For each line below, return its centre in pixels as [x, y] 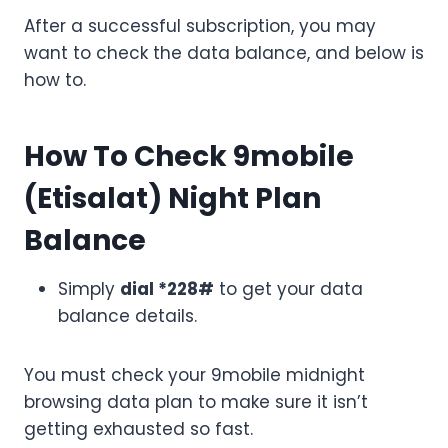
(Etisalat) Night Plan [172, 199]
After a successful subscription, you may [200, 26]
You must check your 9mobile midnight [194, 375]
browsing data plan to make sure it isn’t [196, 402]
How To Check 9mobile [189, 157]
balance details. [127, 316]
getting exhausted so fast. [138, 429]
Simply [89, 289]
